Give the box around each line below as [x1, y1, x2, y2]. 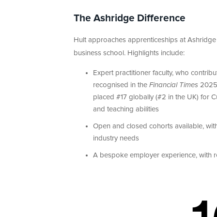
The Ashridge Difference [74, 13, 186, 24]
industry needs [93, 135, 139, 142]
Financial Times [149, 81, 198, 89]
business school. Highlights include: [74, 49, 185, 57]
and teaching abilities [93, 106, 159, 113]
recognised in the [93, 81, 149, 89]
